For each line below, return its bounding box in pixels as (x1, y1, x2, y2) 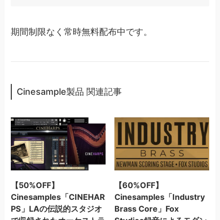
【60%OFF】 (114, 180, 163, 191)
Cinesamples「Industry (114, 192, 205, 202)
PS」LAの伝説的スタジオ (11, 204, 103, 214)
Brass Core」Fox (114, 204, 179, 214)
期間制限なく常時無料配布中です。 (11, 26, 153, 37)
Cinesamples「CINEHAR (11, 192, 106, 202)
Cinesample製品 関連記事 (17, 86, 122, 97)
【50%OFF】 (11, 180, 59, 191)
